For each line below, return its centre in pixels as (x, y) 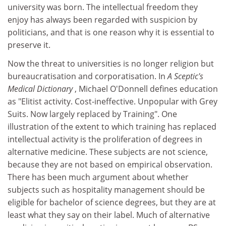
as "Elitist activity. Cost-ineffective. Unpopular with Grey (112, 101)
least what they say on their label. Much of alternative (109, 215)
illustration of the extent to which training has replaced (112, 127)
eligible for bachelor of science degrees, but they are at (112, 202)
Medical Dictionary (41, 89)
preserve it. (29, 45)
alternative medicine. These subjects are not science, (108, 152)
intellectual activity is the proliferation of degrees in (105, 139)
